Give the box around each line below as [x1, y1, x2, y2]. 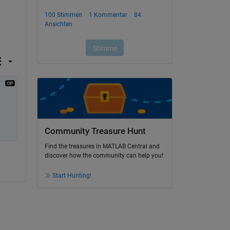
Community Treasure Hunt [44, 126, 146, 136]
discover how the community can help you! [44, 152, 163, 160]
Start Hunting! [52, 172, 91, 180]
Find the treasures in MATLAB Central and [44, 143, 160, 150]
